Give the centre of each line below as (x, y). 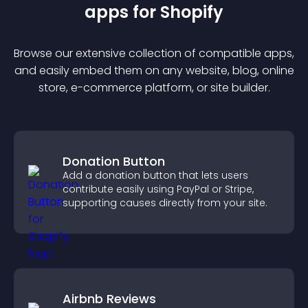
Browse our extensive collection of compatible (139, 53)
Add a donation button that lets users (155, 175)
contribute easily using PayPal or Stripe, (158, 189)
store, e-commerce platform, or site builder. (154, 88)
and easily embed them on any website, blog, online (154, 70)
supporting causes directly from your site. (165, 203)
